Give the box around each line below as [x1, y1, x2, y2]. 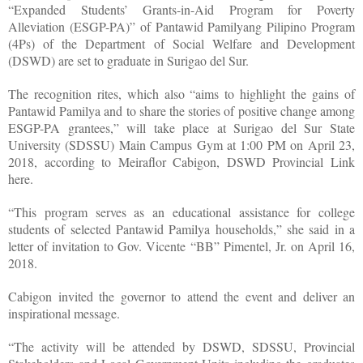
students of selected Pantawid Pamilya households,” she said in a [8, 220, 355, 237]
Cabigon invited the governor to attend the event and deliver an [8, 287, 355, 305]
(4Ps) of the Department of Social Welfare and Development [8, 34, 355, 52]
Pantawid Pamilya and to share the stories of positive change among [8, 101, 355, 119]
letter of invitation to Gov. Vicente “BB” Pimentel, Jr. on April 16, [8, 237, 355, 254]
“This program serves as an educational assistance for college [8, 203, 355, 220]
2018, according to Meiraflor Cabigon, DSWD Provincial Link [8, 152, 355, 170]
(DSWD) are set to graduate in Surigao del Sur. [8, 51, 249, 69]
